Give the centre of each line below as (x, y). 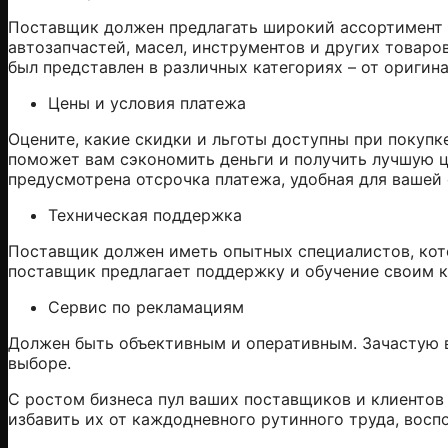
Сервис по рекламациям (146, 306)
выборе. (39, 362)
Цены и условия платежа (147, 102)
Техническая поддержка (145, 214)
